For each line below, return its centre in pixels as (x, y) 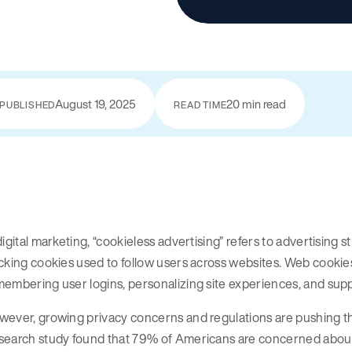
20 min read (257, 103)
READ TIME (200, 104)
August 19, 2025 (96, 103)
